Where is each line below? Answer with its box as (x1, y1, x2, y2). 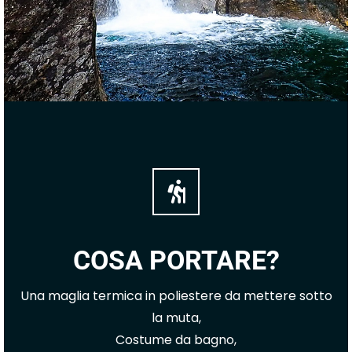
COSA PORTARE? (72, 244, 280, 276)
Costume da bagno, (115, 331, 236, 349)
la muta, (151, 309, 201, 327)
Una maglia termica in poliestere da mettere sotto (20, 287, 332, 305)
